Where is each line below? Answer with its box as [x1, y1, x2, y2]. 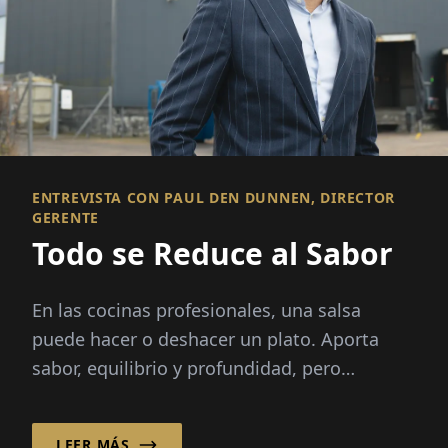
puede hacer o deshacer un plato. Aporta [32, 326, 379, 351]
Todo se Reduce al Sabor [32, 232, 393, 274]
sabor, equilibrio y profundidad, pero [32, 355, 341, 380]
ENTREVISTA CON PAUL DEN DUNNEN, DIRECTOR [32, 187, 396, 207]
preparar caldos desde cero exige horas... [32, 384, 382, 409]
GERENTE [32, 207, 99, 227]
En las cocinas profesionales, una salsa [32, 297, 361, 322]
